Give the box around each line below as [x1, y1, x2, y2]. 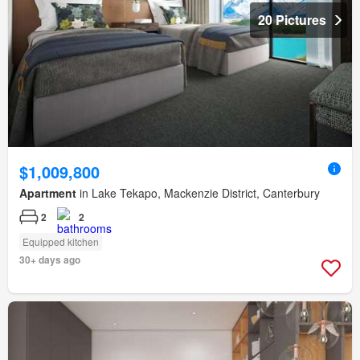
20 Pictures [258, 10, 326, 30]
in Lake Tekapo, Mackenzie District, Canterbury [76, 185, 320, 202]
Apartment [19, 185, 76, 202]
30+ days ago [19, 252, 80, 268]
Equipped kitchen [22, 235, 99, 249]
